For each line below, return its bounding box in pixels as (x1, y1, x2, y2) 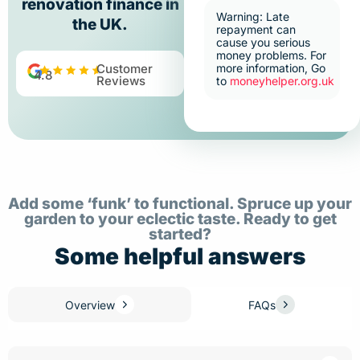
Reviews (96, 73, 145, 88)
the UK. (72, 15, 129, 34)
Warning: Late (216, 10, 290, 23)
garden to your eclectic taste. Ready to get (23, 210, 337, 228)
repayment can (216, 22, 297, 36)
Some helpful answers (55, 243, 305, 270)
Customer (96, 61, 153, 76)
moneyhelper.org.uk (230, 74, 335, 88)
